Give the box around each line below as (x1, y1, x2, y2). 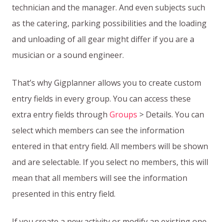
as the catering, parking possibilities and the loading (12, 18, 207, 29)
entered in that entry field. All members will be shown (12, 141, 208, 152)
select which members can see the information (12, 125, 184, 136)
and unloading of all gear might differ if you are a (12, 34, 194, 45)
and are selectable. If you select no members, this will (12, 157, 208, 168)
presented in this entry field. (12, 188, 115, 200)
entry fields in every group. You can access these (12, 93, 191, 105)
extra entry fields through (12, 109, 110, 120)
